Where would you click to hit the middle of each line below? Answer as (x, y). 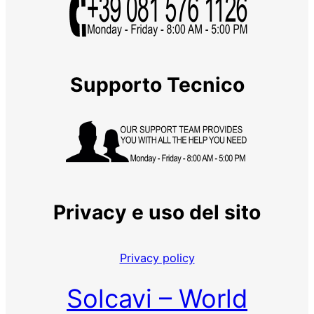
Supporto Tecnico (157, 84)
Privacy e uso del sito (157, 213)
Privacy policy (157, 258)
